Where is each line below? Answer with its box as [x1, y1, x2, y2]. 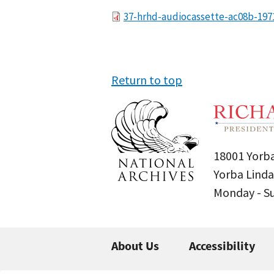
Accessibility [189, 238, 255, 253]
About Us [111, 238, 159, 253]
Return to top [111, 72, 182, 87]
